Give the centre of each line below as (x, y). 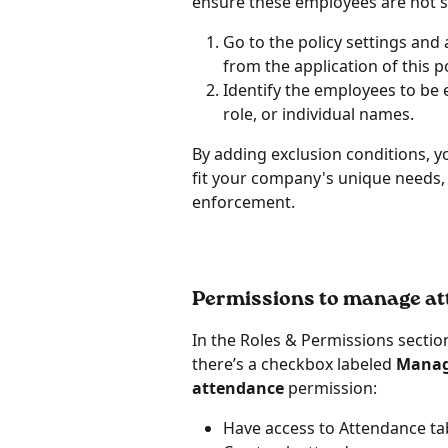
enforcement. (243, 201)
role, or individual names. (318, 113)
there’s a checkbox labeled (294, 363)
